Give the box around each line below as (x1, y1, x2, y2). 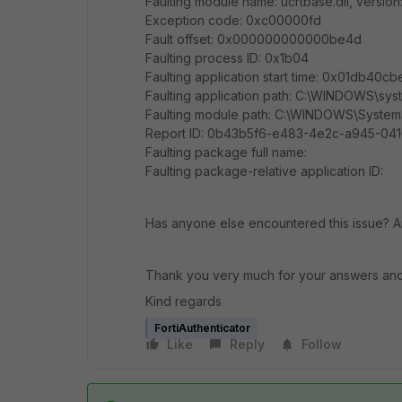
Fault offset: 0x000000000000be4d (145, 31, 362, 47)
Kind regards (145, 293, 222, 309)
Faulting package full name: (145, 144, 307, 160)
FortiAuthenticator (154, 321, 250, 335)
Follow (301, 336, 342, 352)
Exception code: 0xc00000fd (145, 13, 321, 28)
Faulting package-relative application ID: (145, 163, 383, 179)
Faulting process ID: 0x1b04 (145, 50, 309, 66)
